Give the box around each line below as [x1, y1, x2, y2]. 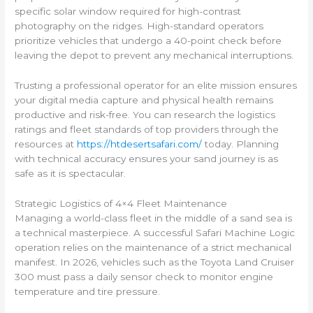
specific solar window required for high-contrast [15, 6, 242, 17]
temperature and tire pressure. [15, 285, 161, 297]
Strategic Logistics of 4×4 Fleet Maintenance [15, 197, 228, 209]
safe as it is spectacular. [15, 168, 126, 180]
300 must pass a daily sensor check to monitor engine [15, 270, 274, 282]
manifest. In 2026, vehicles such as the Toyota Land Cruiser [15, 256, 295, 268]
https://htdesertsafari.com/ [77, 138, 203, 150]
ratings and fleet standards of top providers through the [15, 124, 279, 136]
